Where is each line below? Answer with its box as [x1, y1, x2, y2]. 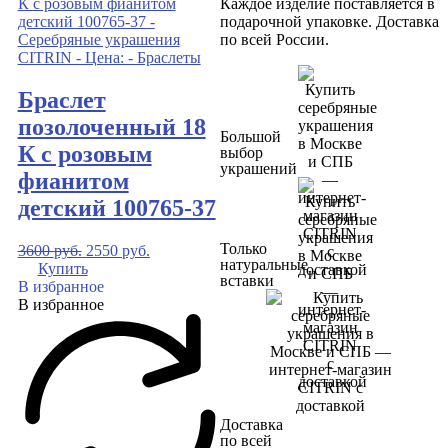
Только [220, 240, 268, 258]
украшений [220, 160, 298, 178]
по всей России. [220, 31, 330, 49]
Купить [37, 260, 88, 278]
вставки [220, 272, 275, 290]
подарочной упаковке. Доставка [220, 13, 440, 31]
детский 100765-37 [17, 195, 216, 222]
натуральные [220, 256, 309, 274]
